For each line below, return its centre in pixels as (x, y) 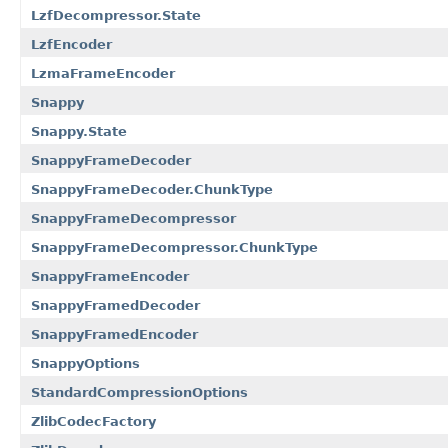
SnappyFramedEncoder (114, 334)
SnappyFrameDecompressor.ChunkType (174, 247)
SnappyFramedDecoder (115, 305)
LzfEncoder (71, 44)
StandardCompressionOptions (139, 392)
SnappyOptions (85, 363)
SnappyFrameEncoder (110, 276)
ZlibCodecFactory (93, 421)
